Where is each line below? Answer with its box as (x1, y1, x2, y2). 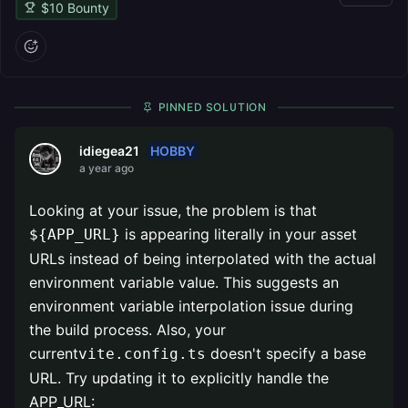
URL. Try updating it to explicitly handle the (29, 369, 329, 387)
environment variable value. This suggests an (29, 273, 339, 291)
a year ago (79, 161, 134, 175)
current (29, 344, 78, 362)
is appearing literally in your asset (120, 225, 357, 243)
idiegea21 (79, 143, 139, 158)
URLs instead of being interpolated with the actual (29, 250, 376, 268)
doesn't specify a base (206, 344, 366, 362)
